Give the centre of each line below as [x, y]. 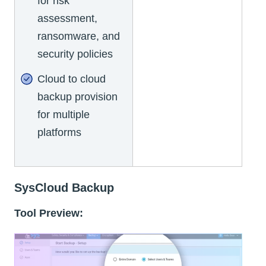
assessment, [67, 18]
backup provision [77, 96]
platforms [59, 132]
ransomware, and [79, 36]
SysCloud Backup [64, 187]
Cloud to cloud [72, 79]
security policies [75, 54]
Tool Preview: [49, 213]
